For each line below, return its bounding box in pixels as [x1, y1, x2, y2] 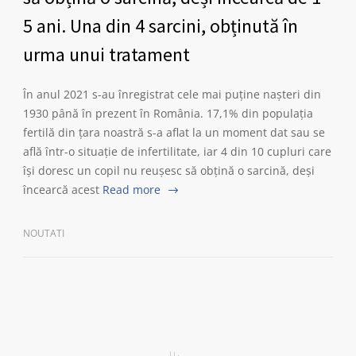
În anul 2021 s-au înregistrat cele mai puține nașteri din [23, 87, 321, 102]
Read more [103, 182, 161, 197]
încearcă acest [23, 182, 99, 197]
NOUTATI [23, 226, 64, 240]
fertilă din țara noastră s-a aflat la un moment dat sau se [23, 125, 325, 140]
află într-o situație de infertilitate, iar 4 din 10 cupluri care [23, 144, 331, 159]
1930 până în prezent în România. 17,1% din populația [23, 106, 313, 121]
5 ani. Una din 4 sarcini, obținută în [23, 14, 298, 38]
